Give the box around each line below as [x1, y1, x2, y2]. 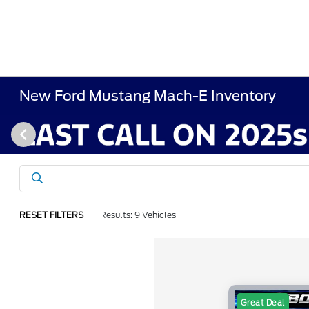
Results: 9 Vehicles [100, 210, 177, 220]
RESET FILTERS [19, 210, 84, 220]
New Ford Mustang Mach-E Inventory [19, 88, 277, 104]
